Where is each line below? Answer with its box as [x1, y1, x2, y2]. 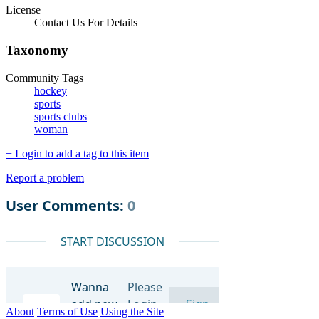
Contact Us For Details [34, 16, 137, 29]
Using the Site [100, 305, 164, 318]
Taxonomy [6, 43, 68, 58]
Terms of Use [37, 305, 98, 318]
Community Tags [6, 71, 83, 84]
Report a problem [6, 171, 84, 184]
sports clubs [34, 110, 87, 122]
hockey [34, 84, 67, 97]
